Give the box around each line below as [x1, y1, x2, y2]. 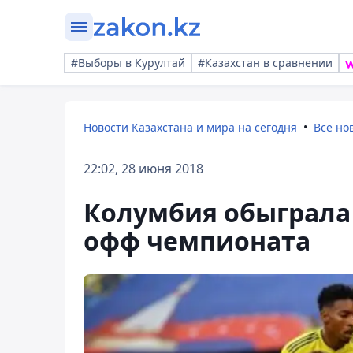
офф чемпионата [84, 224, 310, 258]
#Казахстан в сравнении [198, 55, 333, 70]
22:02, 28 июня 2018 [84, 160, 203, 177]
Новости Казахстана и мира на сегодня [84, 120, 297, 135]
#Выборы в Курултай [71, 55, 185, 70]
